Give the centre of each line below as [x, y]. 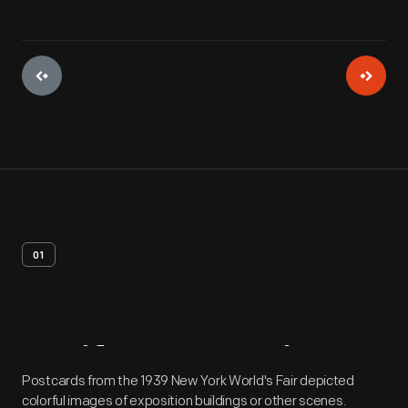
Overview [259, 367]
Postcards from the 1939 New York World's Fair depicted [188, 381]
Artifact [92, 367]
